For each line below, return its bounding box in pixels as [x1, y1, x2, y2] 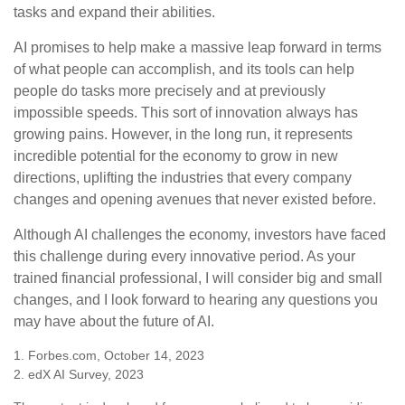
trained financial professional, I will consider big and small [14, 270, 382, 287]
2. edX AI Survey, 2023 [14, 367, 144, 382]
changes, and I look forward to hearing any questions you [14, 292, 378, 308]
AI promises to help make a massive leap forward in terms [14, 40, 381, 56]
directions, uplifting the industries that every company [14, 170, 352, 186]
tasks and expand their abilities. [14, 5, 215, 21]
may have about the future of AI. [14, 314, 214, 330]
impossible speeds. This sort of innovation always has [14, 105, 358, 121]
